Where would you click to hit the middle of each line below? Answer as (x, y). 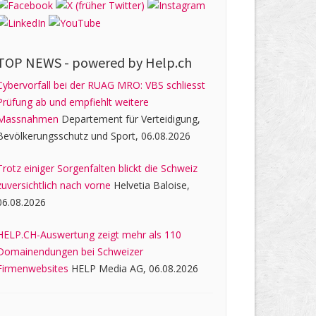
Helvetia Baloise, (151, 186)
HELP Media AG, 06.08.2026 (134, 269)
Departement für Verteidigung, (130, 119)
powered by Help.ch (132, 63)
